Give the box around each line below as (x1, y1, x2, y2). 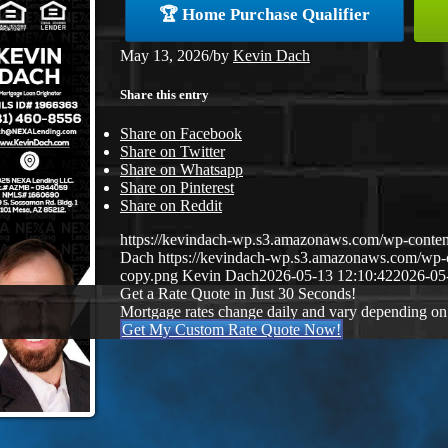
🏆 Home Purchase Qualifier (159, 4, 370, 24)
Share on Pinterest (120, 178, 234, 196)
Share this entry (120, 86, 209, 102)
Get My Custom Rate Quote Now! (122, 320, 341, 338)
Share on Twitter (120, 142, 225, 160)
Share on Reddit (120, 196, 222, 214)
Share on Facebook (120, 124, 242, 142)
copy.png (120, 266, 178, 284)
